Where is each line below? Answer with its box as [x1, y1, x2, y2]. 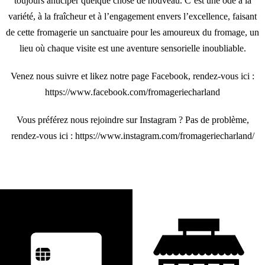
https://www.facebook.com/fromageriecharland [45, 86, 220, 97]
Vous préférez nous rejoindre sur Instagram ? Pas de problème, [16, 114, 249, 125]
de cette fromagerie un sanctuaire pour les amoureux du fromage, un [6, 27, 259, 37]
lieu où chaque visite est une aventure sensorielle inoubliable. [19, 43, 246, 53]
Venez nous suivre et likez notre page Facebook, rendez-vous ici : [11, 70, 254, 81]
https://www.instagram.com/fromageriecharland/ [75, 130, 254, 141]
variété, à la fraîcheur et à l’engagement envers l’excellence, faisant [8, 11, 257, 21]
